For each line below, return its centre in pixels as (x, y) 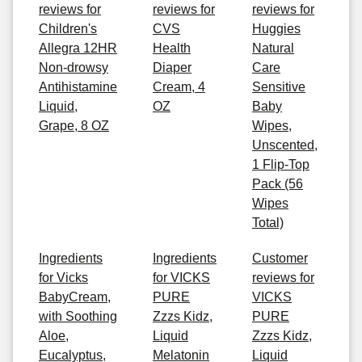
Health (172, 48)
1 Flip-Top (281, 164)
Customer (280, 258)
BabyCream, (75, 297)
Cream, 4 (179, 87)
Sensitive (279, 87)
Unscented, (285, 145)
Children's (68, 29)
